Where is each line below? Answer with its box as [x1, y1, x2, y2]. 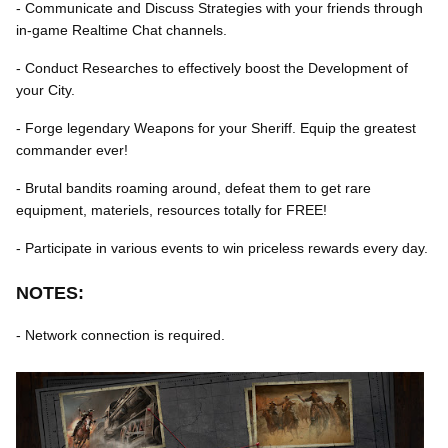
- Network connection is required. [16, 327, 225, 343]
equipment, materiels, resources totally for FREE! [16, 202, 327, 218]
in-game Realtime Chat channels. [16, 22, 227, 38]
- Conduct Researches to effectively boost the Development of [16, 60, 408, 76]
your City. [16, 82, 75, 98]
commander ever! [16, 142, 128, 158]
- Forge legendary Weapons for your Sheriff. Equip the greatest [16, 120, 416, 136]
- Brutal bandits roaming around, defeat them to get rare [16, 180, 371, 196]
